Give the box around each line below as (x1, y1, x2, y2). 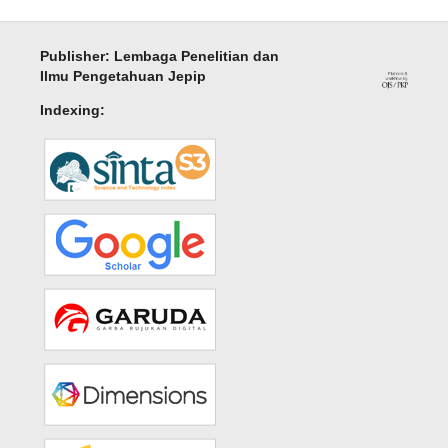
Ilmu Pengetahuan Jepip (39, 68, 206, 85)
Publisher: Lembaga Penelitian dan (39, 48, 279, 65)
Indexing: (39, 102, 105, 119)
